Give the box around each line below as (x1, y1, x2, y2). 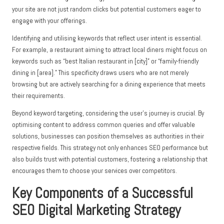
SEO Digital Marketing (12, 200, 130, 219)
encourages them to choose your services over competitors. (12, 166, 177, 175)
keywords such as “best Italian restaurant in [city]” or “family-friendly (12, 56, 198, 65)
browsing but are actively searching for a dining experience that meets (12, 79, 205, 88)
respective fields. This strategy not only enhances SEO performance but (12, 143, 208, 152)
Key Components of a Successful (12, 183, 193, 202)
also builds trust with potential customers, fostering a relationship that (12, 154, 207, 163)
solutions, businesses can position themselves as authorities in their (12, 131, 204, 140)
